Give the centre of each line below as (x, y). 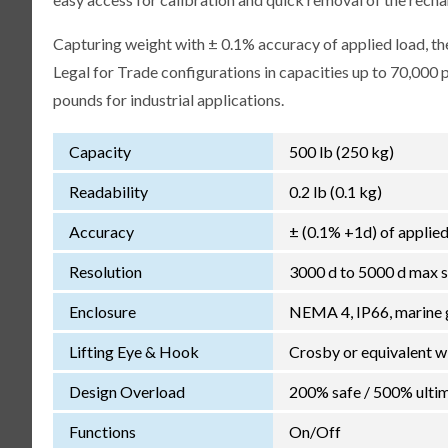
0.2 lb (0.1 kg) (335, 191)
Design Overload (126, 391)
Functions (102, 431)
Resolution (105, 271)
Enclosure (102, 311)
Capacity (99, 151)
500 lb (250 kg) (341, 151)
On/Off (314, 431)
